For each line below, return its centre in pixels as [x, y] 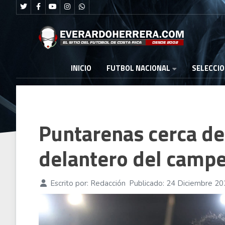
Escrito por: [69, 183]
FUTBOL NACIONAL [138, 68]
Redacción [108, 183]
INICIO [81, 68]
